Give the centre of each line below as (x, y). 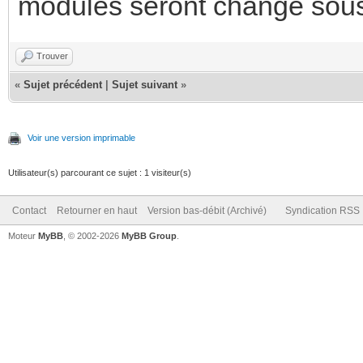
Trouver (52, 56)
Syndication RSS (322, 210)
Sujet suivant (145, 84)
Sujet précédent (63, 84)
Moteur (23, 235)
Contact (29, 210)
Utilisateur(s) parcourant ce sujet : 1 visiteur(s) (100, 172)
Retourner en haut (97, 210)
